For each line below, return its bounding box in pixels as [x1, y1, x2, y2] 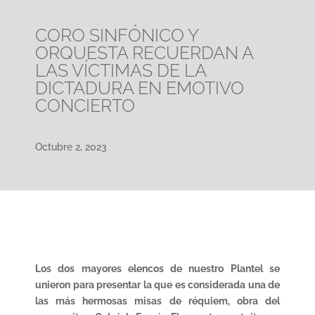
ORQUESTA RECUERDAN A [35, 41, 253, 63]
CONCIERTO [35, 94, 135, 116]
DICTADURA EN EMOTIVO [35, 77, 244, 98]
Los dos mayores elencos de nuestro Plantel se [35, 262, 280, 274]
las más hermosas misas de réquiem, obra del [35, 295, 280, 307]
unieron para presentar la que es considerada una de [35, 278, 280, 290]
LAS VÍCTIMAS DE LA [35, 59, 206, 81]
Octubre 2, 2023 [35, 141, 107, 153]
